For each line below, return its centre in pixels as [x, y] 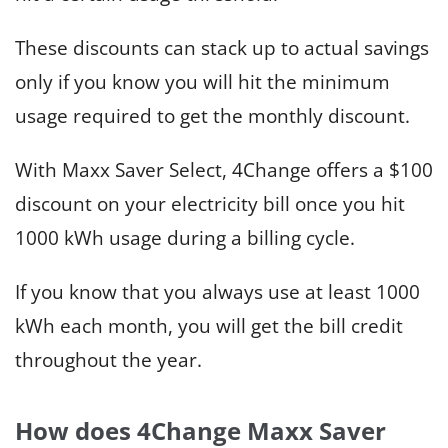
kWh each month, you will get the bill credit [209, 326]
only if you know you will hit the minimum [202, 82]
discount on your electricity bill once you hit [210, 204]
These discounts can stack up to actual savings [222, 48]
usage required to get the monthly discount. [212, 116]
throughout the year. [108, 360]
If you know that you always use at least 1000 [217, 292]
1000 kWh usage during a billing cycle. [185, 238]
